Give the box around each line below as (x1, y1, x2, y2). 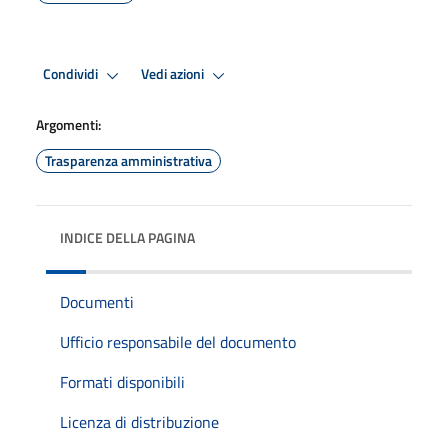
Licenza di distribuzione (60, 409, 219, 434)
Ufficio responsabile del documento (60, 329, 296, 354)
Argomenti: (36, 113, 101, 135)
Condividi (43, 63, 101, 86)
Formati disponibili (60, 369, 185, 394)
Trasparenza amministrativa (45, 149, 212, 171)
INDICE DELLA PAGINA (60, 226, 195, 248)
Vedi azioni (141, 63, 207, 86)
